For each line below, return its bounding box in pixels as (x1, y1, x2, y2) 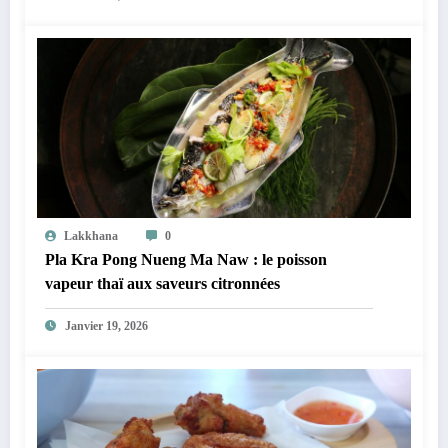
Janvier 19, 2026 (65, 319, 148, 334)
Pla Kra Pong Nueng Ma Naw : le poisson (45, 251, 327, 269)
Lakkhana (64, 229, 118, 244)
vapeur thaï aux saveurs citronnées (45, 275, 280, 293)
